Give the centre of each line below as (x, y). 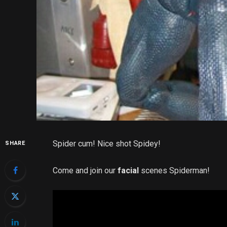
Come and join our (85, 170)
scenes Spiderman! (175, 170)
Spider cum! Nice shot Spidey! (107, 144)
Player (64, 211)
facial (128, 170)
